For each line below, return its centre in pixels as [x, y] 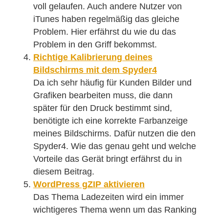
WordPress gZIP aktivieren [89, 184]
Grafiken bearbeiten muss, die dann [103, 95]
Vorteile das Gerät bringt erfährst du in [107, 159]
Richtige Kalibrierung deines [93, 57]
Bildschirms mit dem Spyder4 [95, 70]
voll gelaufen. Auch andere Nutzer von [107, 6]
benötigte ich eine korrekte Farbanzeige [110, 121]
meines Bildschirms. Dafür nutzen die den [114, 133]
